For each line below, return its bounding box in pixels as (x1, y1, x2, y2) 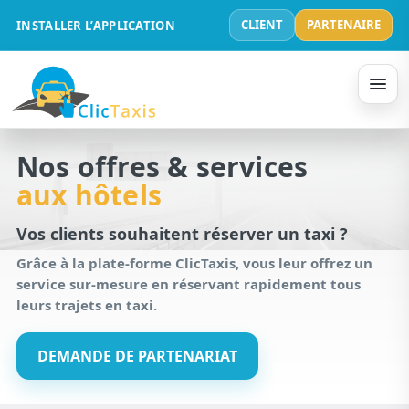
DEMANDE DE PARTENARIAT (37, 346, 237, 366)
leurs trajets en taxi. (16, 296, 157, 314)
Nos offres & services (16, 148, 309, 185)
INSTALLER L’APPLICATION (16, 16, 175, 34)
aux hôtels (16, 176, 162, 214)
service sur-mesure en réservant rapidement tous (16, 275, 361, 293)
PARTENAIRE (307, 16, 381, 33)
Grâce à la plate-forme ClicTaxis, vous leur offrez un (16, 254, 372, 272)
